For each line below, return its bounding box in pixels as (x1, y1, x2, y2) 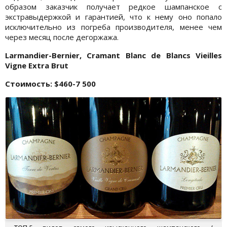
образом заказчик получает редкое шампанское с (5, 2, 222, 12)
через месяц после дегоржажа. (5, 32, 119, 43)
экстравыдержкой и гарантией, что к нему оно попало (5, 12, 222, 22)
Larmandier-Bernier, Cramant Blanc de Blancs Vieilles (5, 50, 222, 61)
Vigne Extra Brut (5, 60, 68, 71)
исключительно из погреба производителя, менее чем (5, 22, 222, 32)
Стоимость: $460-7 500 (5, 79, 96, 89)
